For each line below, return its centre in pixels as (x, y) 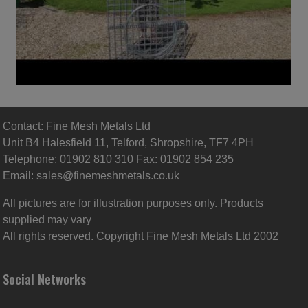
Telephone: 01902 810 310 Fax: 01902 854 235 (118, 159)
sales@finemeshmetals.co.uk (108, 175)
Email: (20, 175)
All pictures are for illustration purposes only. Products (133, 203)
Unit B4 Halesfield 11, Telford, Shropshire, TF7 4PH (128, 142)
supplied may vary (47, 219)
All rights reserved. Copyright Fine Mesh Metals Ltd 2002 (141, 236)
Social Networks (44, 279)
